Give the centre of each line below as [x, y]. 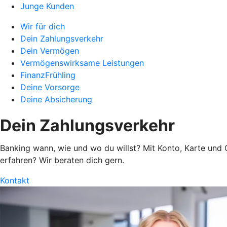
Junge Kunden [47, 6]
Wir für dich [43, 26]
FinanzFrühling [48, 75]
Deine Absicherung [56, 99]
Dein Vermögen [50, 51]
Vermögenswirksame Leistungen [82, 63]
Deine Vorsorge [50, 87]
